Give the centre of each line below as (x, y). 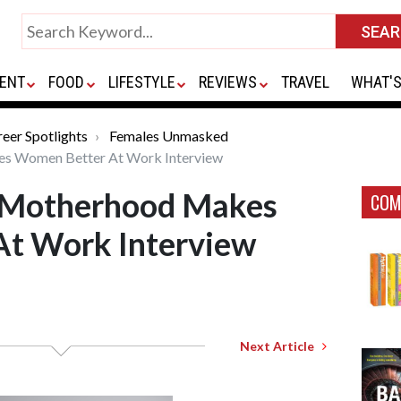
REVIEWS (228, 82)
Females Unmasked (169, 136)
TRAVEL (305, 82)
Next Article (281, 346)
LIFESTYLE (141, 82)
